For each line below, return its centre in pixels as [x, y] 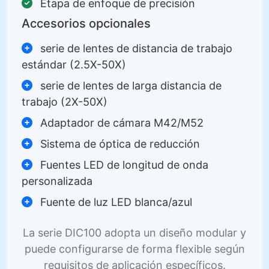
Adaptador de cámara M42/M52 [120, 122]
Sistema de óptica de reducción [119, 144]
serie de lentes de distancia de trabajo [135, 48]
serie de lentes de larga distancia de [129, 85]
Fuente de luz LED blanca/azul [115, 202]
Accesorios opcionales [86, 23]
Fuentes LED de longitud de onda [123, 165]
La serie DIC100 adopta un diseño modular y [134, 232]
